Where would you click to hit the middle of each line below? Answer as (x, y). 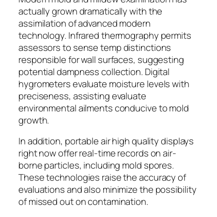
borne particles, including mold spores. (96, 165)
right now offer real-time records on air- (97, 153)
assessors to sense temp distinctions (95, 47)
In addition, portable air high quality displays (106, 141)
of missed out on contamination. (83, 202)
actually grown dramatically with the (91, 11)
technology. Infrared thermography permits (105, 35)
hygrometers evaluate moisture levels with (104, 84)
